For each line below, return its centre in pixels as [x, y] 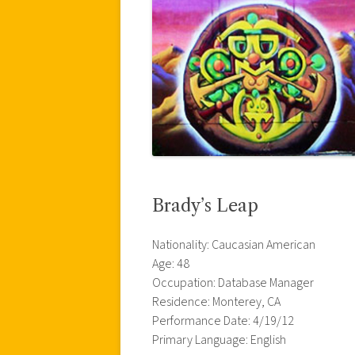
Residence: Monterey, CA [216, 302]
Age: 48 [171, 263]
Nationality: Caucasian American [234, 244]
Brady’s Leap [205, 205]
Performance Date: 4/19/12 [223, 321]
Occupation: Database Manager [233, 282]
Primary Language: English [219, 340]
